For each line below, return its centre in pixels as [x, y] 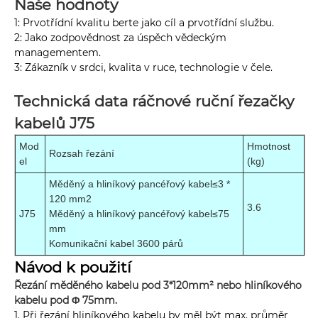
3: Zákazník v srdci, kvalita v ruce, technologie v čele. [143, 68]
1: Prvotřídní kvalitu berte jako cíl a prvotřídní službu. [144, 23]
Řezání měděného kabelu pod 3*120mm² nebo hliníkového [158, 286]
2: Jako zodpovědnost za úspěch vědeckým [120, 38]
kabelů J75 [56, 124]
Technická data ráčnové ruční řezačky [154, 102]
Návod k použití [73, 268]
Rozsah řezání [82, 154]
